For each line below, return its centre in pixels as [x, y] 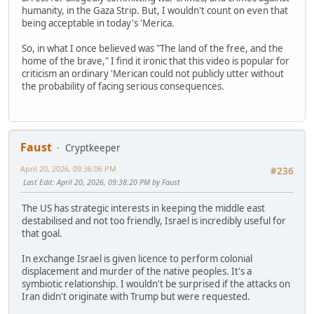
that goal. [42, 234]
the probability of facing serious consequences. [123, 86]
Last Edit [38, 182]
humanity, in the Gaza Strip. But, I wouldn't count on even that [155, 10]
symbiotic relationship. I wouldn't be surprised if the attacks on [156, 284]
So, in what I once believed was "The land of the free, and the [152, 48]
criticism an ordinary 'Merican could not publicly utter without [153, 73]
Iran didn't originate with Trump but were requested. [136, 297]
